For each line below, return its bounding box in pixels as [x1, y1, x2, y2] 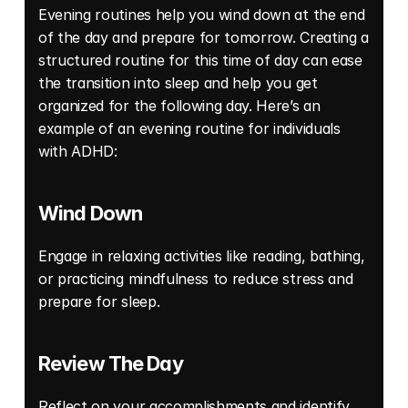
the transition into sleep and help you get [38, 73, 318, 92]
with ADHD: [38, 141, 122, 160]
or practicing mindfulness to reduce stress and [38, 269, 353, 288]
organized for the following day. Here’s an [38, 96, 321, 115]
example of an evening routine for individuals [38, 118, 341, 138]
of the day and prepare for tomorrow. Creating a [38, 27, 369, 46]
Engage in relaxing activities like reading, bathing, [38, 246, 365, 265]
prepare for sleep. [38, 291, 164, 311]
